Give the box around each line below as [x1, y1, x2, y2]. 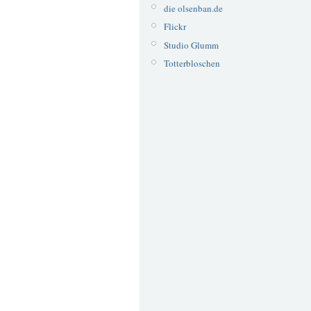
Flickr [163, 20, 186, 33]
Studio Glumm [163, 38, 219, 51]
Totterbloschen [163, 57, 220, 70]
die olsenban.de [163, 1, 223, 15]
